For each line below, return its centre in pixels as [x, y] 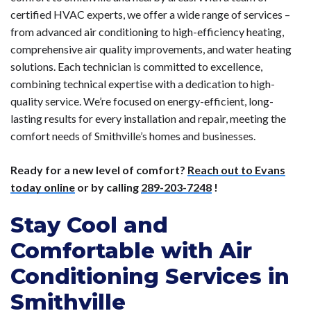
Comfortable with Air [131, 251]
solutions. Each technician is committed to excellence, [136, 67]
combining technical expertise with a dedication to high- [143, 84]
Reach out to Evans [236, 170]
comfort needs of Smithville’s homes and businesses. [133, 136]
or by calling [108, 187]
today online [43, 187]
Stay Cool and [89, 225]
